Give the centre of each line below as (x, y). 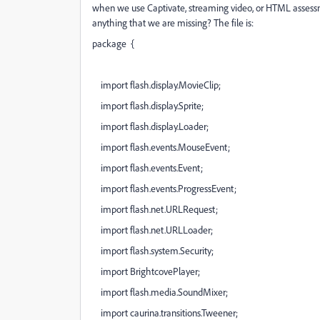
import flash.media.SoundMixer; (160, 292)
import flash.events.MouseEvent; (161, 147)
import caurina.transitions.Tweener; (165, 312)
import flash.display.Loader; (150, 126)
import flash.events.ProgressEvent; (164, 188)
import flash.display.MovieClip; (156, 85)
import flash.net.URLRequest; (155, 209)
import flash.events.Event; (147, 167)
